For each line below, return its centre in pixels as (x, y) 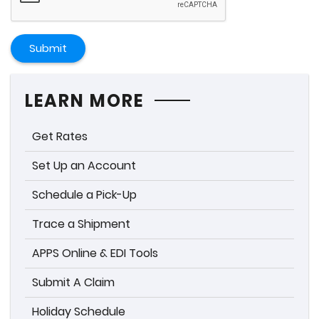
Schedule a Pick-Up (84, 195)
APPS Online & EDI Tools (95, 253)
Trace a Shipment (81, 224)
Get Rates (60, 136)
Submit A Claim (73, 282)
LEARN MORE (84, 101)
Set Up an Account (84, 166)
